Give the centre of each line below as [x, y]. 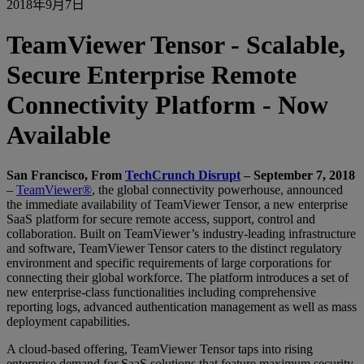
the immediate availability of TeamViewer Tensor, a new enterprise [177, 204]
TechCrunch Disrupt [183, 175]
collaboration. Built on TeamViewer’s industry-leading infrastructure [181, 233]
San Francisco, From [66, 175]
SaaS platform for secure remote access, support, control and [161, 219]
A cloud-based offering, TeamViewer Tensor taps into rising [160, 349]
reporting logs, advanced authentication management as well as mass [182, 306]
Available [58, 135]
